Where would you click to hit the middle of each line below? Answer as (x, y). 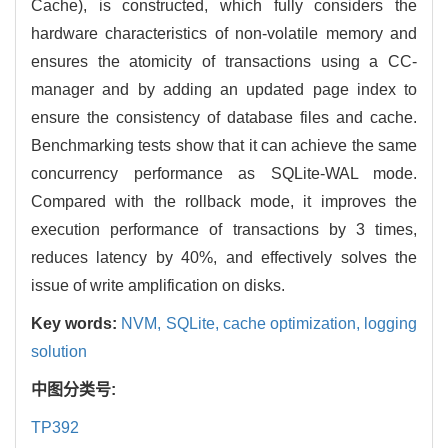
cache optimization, (293, 323)
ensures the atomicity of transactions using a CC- (224, 61)
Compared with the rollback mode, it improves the (224, 201)
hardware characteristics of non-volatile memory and (224, 33)
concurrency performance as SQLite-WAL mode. (224, 173)
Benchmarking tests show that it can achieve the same (224, 145)
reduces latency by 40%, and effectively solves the (224, 257)
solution (59, 351)
